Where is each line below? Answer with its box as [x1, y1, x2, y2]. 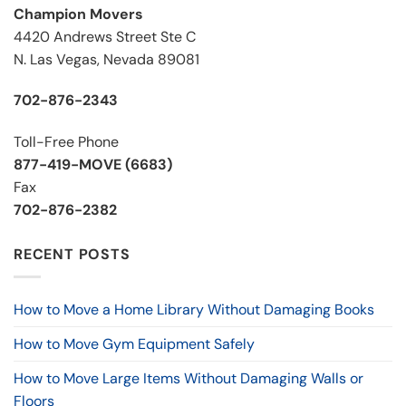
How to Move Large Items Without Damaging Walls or [14, 368, 363, 388]
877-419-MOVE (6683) [14, 155, 172, 175]
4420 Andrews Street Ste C [14, 26, 196, 46]
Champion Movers [14, 4, 143, 24]
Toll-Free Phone [14, 132, 119, 152]
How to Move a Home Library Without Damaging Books [14, 299, 374, 319]
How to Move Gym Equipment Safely [14, 333, 255, 353]
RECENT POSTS [14, 245, 130, 265]
